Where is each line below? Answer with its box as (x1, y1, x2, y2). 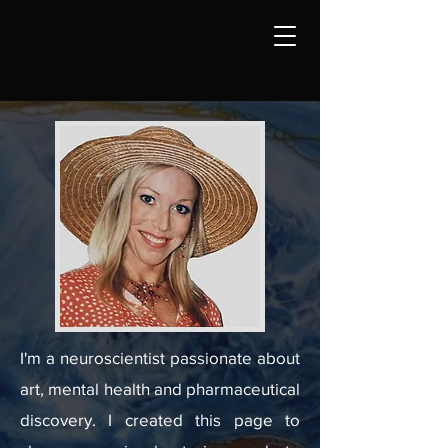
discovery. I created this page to (20, 410, 300, 429)
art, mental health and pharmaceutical (20, 379, 300, 398)
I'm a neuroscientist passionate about (20, 348, 300, 367)
